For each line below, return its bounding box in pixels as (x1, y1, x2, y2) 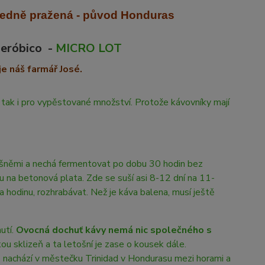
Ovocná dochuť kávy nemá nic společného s (15, 224, 212, 237)
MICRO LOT (55, 40, 122, 56)
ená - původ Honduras (53, 9, 175, 21)
